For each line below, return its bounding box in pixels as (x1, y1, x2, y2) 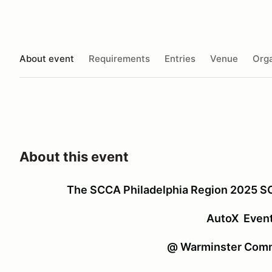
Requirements (89, 52, 150, 64)
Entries (165, 52, 195, 64)
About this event (19, 149, 129, 165)
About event (19, 52, 74, 64)
